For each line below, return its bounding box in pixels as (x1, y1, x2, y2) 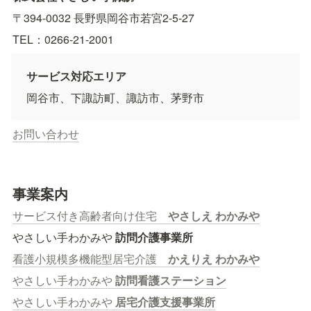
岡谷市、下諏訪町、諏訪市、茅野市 (26, 90, 204, 106)
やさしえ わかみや (168, 208, 260, 224)
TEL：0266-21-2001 (12, 31, 114, 47)
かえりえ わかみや (168, 251, 260, 267)
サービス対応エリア (26, 68, 126, 84)
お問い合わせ (12, 126, 79, 142)
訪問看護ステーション (115, 272, 226, 288)
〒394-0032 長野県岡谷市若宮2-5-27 (12, 10, 205, 26)
